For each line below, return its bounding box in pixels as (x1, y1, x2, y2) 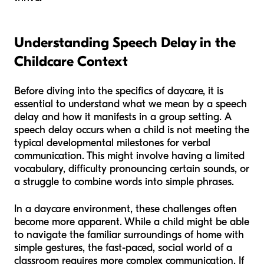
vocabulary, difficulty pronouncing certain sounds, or (14, 163, 249, 176)
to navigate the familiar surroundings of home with (14, 229, 244, 242)
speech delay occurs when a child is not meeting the (14, 124, 249, 137)
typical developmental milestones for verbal (14, 137, 210, 150)
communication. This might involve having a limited (14, 150, 245, 163)
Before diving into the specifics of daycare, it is (14, 85, 223, 98)
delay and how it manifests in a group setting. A (14, 111, 232, 124)
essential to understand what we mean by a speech (14, 98, 247, 111)
